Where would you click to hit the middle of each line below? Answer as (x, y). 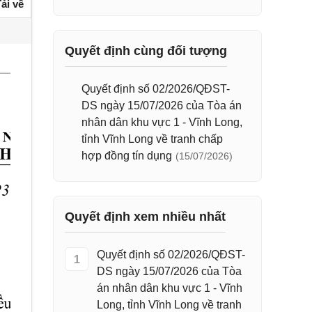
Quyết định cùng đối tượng (146, 51)
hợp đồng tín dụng (127, 156)
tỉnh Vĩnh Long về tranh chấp (152, 139)
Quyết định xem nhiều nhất (145, 217)
